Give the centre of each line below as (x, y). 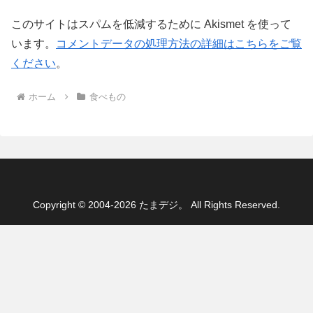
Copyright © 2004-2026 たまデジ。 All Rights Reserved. (156, 205)
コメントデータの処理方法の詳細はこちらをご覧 (179, 43)
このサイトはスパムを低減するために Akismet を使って (151, 24)
